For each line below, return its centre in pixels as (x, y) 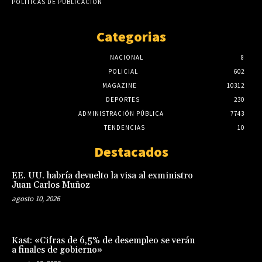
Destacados (131, 151)
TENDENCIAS (125, 127)
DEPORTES (123, 99)
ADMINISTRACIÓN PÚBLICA (121, 113)
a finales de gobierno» (57, 250)
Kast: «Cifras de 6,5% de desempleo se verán (103, 241)
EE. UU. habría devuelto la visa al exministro (102, 175)
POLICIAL (123, 71)
